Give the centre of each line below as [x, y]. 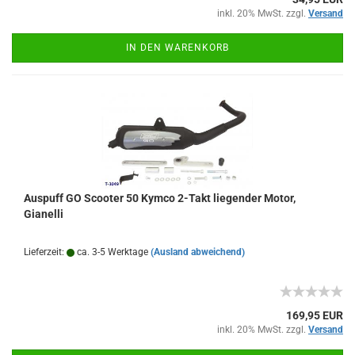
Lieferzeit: [45, 252]
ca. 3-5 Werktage [111, 252]
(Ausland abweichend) [198, 252]
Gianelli [44, 214]
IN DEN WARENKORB [177, 48]
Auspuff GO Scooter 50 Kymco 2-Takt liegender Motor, [160, 198]
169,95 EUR [315, 315]
